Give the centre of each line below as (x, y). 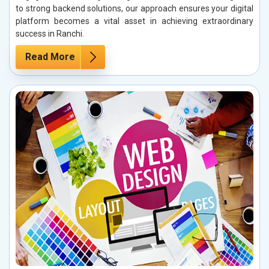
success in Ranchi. (50, 33)
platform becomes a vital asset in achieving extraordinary (134, 21)
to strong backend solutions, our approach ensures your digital (134, 8)
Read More (50, 56)
